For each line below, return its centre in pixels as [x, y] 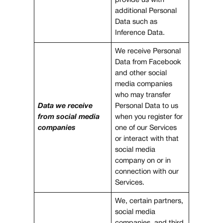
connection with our [147, 172]
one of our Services [146, 128]
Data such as [136, 22]
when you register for [149, 117]
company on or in [143, 161]
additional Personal [146, 11]
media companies [144, 84]
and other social [141, 73]
